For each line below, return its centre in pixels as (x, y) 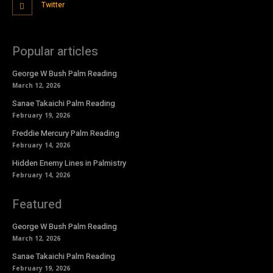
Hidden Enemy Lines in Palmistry (69, 163)
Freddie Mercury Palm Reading (66, 133)
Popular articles (55, 51)
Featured (37, 204)
